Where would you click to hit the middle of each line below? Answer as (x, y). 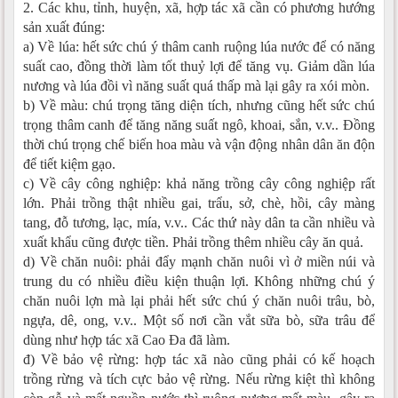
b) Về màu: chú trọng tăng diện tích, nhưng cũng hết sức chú (199, 105)
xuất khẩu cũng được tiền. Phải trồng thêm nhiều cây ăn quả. (193, 242)
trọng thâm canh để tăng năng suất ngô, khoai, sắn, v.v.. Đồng (199, 124)
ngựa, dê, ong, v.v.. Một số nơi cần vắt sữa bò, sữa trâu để (199, 320)
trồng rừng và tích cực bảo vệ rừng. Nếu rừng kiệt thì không (199, 378)
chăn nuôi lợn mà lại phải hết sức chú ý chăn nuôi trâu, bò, (199, 300)
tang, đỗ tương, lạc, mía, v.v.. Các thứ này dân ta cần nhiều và (199, 222)
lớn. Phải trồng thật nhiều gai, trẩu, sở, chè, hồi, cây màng (199, 203)
